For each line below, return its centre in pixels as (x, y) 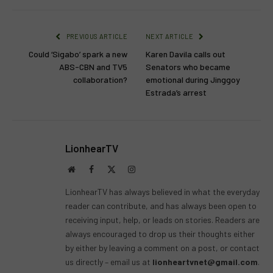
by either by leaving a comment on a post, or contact (162, 248)
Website (88, 169)
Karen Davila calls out (186, 54)
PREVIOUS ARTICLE (96, 37)
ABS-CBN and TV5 (93, 67)
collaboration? (100, 80)
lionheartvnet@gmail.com (205, 262)
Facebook (110, 169)
